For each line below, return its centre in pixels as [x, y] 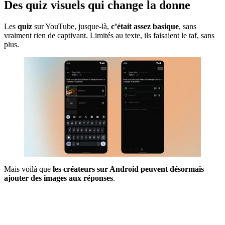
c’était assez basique [145, 26]
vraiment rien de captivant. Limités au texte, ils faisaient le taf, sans [109, 35]
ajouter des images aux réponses [59, 178]
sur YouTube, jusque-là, [73, 26]
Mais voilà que [28, 169]
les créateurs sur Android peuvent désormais [128, 169]
